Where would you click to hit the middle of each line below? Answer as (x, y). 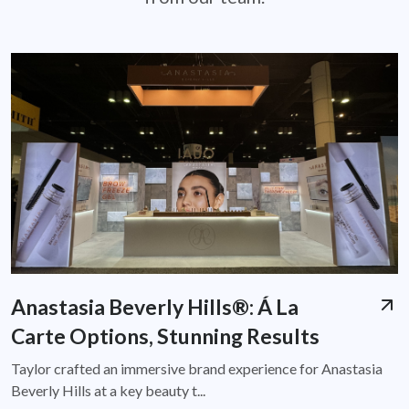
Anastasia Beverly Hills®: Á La (155, 307)
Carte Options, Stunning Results (165, 336)
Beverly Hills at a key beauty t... (108, 391)
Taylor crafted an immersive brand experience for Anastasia (197, 369)
